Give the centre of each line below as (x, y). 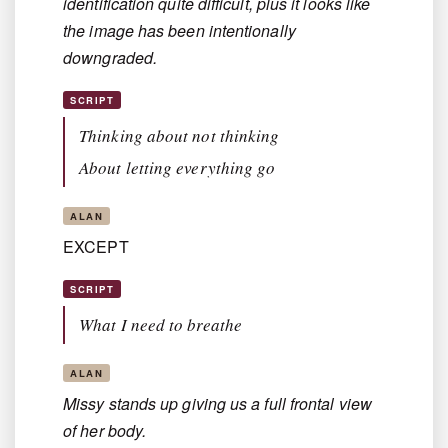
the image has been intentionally (179, 31)
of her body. (105, 431)
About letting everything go (177, 168)
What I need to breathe (160, 325)
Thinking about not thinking (179, 136)
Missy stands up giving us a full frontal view (217, 404)
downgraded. (110, 58)
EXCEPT (96, 247)
